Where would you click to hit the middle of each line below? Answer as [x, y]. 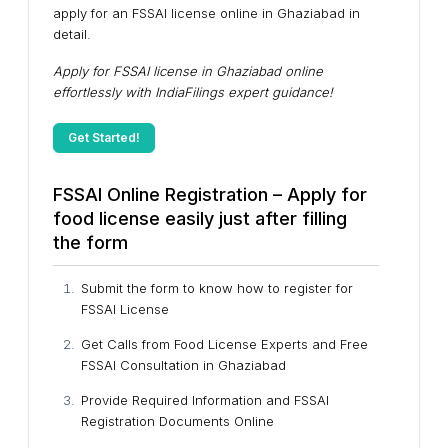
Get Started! [104, 137]
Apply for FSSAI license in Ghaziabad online [188, 71]
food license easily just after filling [200, 218]
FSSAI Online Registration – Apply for [210, 194]
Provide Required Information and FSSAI [205, 400]
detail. [72, 34]
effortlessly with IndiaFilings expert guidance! [193, 92]
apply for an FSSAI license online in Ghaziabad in [206, 13]
